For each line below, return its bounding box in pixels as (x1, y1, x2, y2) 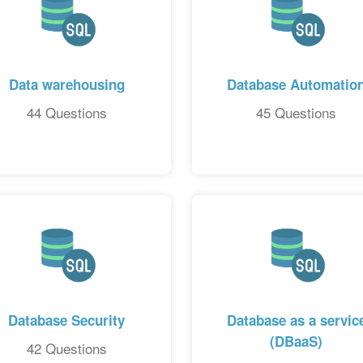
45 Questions (256, 101, 337, 122)
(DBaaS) (270, 331, 323, 351)
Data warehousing (8, 74, 125, 94)
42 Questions (26, 337, 107, 358)
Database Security (8, 310, 126, 330)
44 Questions (26, 101, 107, 122)
